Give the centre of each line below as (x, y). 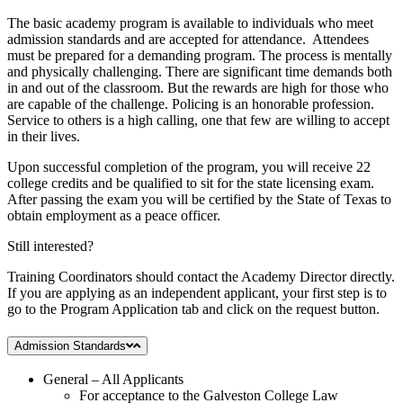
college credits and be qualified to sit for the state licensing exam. (191, 183)
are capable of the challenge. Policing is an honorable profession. (191, 103)
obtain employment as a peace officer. (114, 215)
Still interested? (50, 246)
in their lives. (44, 136)
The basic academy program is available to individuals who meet (190, 22)
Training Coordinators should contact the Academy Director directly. (201, 276)
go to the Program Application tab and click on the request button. (193, 309)
